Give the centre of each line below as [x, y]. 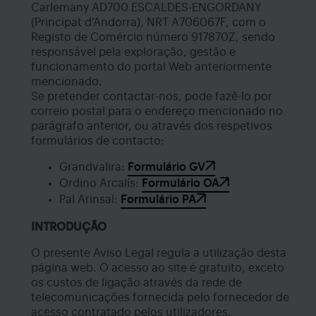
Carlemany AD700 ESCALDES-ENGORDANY [146, 7]
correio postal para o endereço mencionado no [157, 111]
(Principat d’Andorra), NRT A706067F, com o [148, 22]
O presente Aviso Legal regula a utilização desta [159, 253]
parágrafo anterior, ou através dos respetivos [152, 126]
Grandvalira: [93, 167]
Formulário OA [181, 183]
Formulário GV [166, 167]
